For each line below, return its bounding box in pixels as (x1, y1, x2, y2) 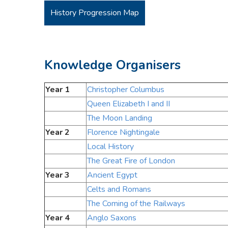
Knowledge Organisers (44, 56, 181, 74)
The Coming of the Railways (87, 198, 185, 210)
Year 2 (45, 127, 70, 138)
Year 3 (45, 169, 70, 181)
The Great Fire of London (87, 155, 175, 167)
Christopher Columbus (87, 84, 164, 96)
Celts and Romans (87, 184, 151, 195)
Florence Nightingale (87, 127, 160, 138)
